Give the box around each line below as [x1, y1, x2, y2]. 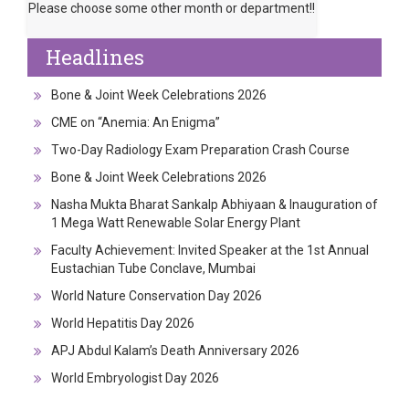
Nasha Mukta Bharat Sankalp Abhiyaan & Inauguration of [51, 197, 378, 212]
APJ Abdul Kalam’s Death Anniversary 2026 [51, 343, 299, 358]
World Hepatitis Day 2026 [51, 316, 194, 330]
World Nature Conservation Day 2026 [51, 288, 262, 303]
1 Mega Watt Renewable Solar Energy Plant [51, 215, 300, 230]
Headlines [46, 44, 144, 70]
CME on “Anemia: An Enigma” [51, 115, 220, 130]
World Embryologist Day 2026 [51, 371, 219, 385]
